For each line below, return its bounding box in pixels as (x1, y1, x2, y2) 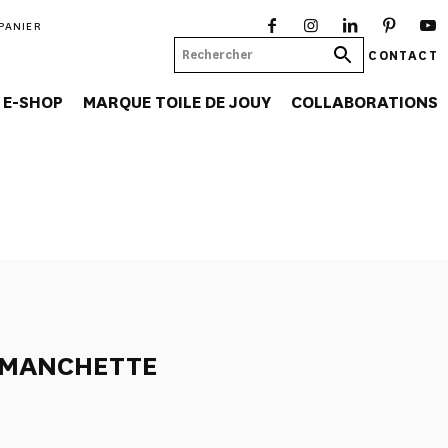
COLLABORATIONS (291, 91, 438, 114)
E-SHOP (3, 91, 63, 114)
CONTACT (368, 46, 438, 63)
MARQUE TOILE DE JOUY (83, 91, 271, 114)
